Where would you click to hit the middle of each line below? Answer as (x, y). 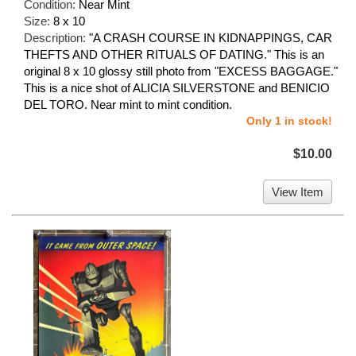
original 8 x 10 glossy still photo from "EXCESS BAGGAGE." (181, 72)
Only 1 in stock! (289, 121)
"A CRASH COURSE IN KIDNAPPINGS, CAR (211, 38)
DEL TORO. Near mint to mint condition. (128, 105)
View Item (298, 192)
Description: (56, 38)
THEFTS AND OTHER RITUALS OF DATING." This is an (174, 55)
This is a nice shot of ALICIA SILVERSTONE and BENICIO (177, 88)
